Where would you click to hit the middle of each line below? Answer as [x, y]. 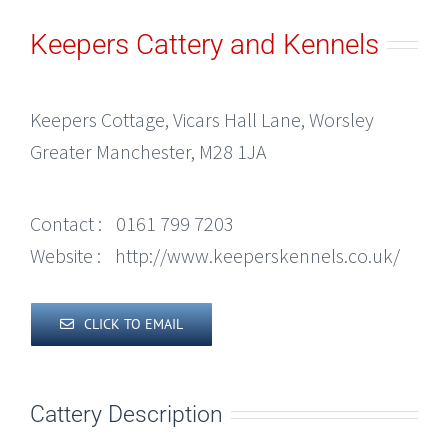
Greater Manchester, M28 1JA [148, 152]
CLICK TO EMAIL [133, 324]
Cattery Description [126, 413]
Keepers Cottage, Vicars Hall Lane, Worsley [202, 120]
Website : [65, 256]
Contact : [66, 224]
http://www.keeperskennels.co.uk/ [257, 256]
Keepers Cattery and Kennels [204, 44]
